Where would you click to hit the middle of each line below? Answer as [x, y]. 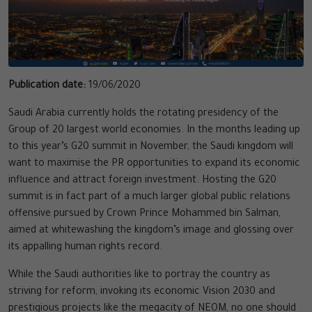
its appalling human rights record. [87, 248]
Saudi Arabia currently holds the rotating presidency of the [143, 115]
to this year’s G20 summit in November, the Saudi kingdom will [151, 148]
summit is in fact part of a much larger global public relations [149, 198]
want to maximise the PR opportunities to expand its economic [154, 165]
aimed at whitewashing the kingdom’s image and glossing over [151, 232]
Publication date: [47, 87]
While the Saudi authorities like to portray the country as [139, 276]
